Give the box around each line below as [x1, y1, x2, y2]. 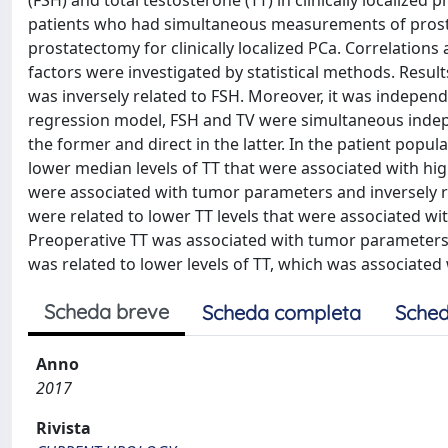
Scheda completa [202, 300, 361, 325]
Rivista [36, 417, 91, 439]
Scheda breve [44, 299, 169, 324]
